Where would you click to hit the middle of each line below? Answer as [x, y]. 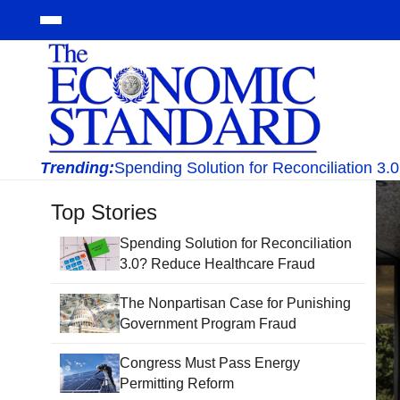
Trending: [78, 167]
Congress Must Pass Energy [209, 363]
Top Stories [104, 212]
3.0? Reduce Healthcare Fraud [217, 264]
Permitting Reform [176, 384]
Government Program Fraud [208, 324]
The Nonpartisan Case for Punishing [235, 304]
